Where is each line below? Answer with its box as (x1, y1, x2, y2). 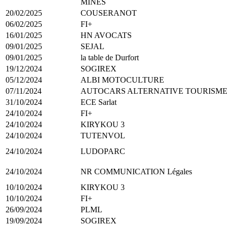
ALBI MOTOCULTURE (81, 75, 164, 84)
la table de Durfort (81, 53, 139, 62)
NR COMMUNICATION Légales (81, 167, 192, 176)
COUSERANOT (81, 8, 137, 17)
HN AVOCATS (81, 30, 132, 40)
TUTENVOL (81, 131, 125, 140)
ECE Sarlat (81, 97, 117, 106)
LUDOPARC (81, 146, 125, 156)
